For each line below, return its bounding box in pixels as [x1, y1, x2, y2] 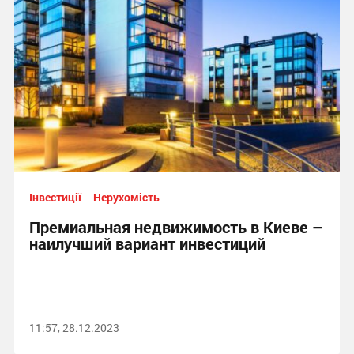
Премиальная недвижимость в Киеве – [28, 217, 323, 237]
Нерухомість [92, 190, 160, 205]
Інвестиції [28, 190, 81, 205]
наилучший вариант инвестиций [28, 233, 265, 254]
